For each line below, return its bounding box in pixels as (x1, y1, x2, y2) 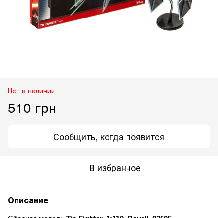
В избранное (89, 161, 141, 174)
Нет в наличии (8, 85, 55, 95)
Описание (8, 193, 48, 206)
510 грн (8, 97, 56, 117)
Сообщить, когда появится (54, 129, 164, 143)
